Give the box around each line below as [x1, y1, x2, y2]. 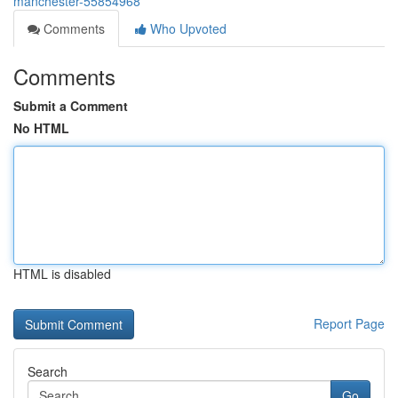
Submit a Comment [13, 97, 128, 115]
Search [28, 362, 68, 380]
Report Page [314, 314, 385, 332]
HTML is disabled [13, 265, 111, 283]
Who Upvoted [147, 20, 227, 37]
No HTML [13, 119, 69, 137]
